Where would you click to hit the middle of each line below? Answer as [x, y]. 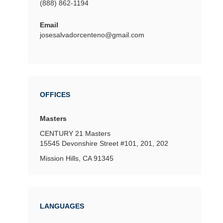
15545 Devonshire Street [79, 143]
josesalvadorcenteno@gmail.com [92, 35]
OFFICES [55, 94]
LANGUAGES [62, 206]
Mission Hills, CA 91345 [77, 158]
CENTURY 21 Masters [75, 133]
